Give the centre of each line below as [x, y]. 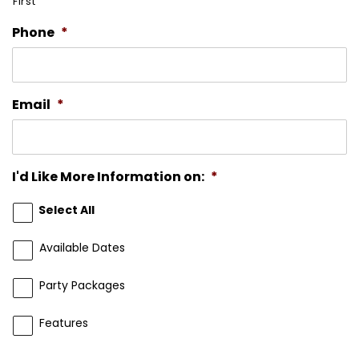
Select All [67, 210]
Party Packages [82, 286]
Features [64, 323]
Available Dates [82, 248]
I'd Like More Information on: [108, 176]
